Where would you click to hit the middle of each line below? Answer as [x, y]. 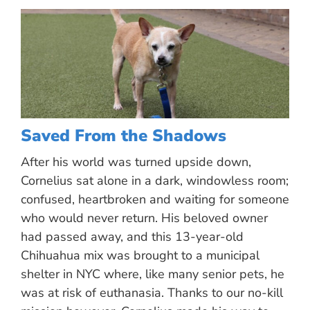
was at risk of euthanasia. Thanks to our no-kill [152, 292]
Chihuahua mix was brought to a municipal [140, 255]
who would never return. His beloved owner [144, 218]
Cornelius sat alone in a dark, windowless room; [155, 180]
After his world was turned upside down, [136, 162]
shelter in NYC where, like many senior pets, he [153, 274]
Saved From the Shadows [124, 135]
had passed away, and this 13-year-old [132, 236]
